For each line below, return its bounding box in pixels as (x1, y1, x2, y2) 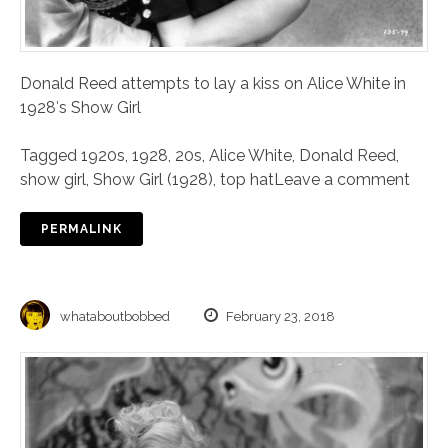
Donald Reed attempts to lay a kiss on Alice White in (20, 74, 406, 94)
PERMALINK (41, 222, 123, 237)
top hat (220, 170, 274, 190)
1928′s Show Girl (20, 98, 141, 118)
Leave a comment (274, 170, 410, 190)
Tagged (20, 146, 81, 166)
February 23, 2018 (223, 309, 335, 325)
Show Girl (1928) (93, 170, 213, 190)
